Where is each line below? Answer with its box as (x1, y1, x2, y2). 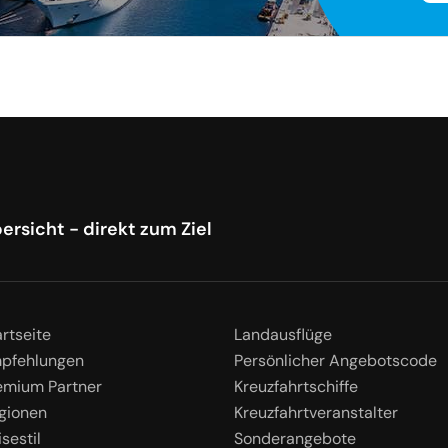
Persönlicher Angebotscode (234, 350, 437, 371)
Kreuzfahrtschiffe (234, 376, 358, 397)
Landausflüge (234, 324, 332, 345)
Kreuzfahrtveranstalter (234, 402, 398, 423)
